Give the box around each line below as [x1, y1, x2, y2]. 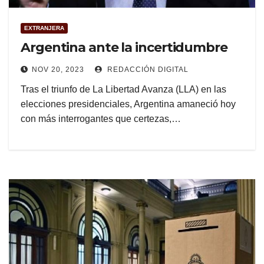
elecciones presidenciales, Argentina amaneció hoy [21, 99, 236, 110]
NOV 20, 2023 [32, 65, 84, 74]
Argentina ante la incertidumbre [21, 39, 227, 56]
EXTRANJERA [24, 25, 64, 32]
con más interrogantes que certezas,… [21, 114, 181, 124]
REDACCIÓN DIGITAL [105, 65, 189, 74]
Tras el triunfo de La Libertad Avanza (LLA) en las [21, 84, 226, 95]
